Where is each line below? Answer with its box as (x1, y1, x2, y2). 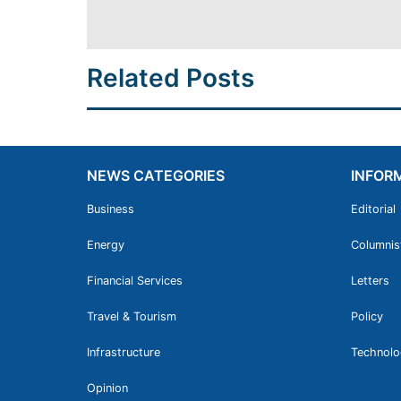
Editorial (351, 202, 396, 217)
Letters (351, 274, 389, 288)
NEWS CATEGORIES (87, 166, 225, 185)
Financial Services (87, 274, 183, 288)
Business (87, 202, 134, 217)
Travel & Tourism (87, 310, 176, 324)
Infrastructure (87, 346, 160, 360)
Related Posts (87, 63, 254, 94)
